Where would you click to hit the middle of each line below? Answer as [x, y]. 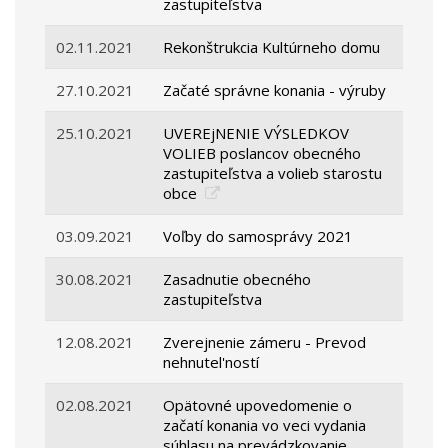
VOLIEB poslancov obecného [262, 153]
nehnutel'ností [211, 362]
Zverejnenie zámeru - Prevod [265, 342]
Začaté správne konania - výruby [275, 90]
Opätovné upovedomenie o [258, 405]
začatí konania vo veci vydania [265, 425]
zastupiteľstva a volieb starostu [273, 173]
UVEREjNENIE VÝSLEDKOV [256, 133]
